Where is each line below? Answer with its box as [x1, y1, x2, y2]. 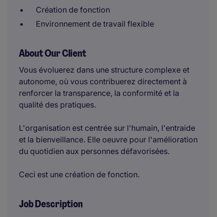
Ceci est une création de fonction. [19, 170, 139, 179]
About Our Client [19, 47, 86, 60]
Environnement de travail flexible [36, 19, 154, 29]
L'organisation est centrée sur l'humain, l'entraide [19, 123, 195, 133]
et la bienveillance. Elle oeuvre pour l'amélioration [19, 135, 198, 144]
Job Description [19, 198, 83, 210]
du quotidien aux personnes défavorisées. [19, 146, 170, 156]
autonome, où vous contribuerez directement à [19, 77, 187, 86]
